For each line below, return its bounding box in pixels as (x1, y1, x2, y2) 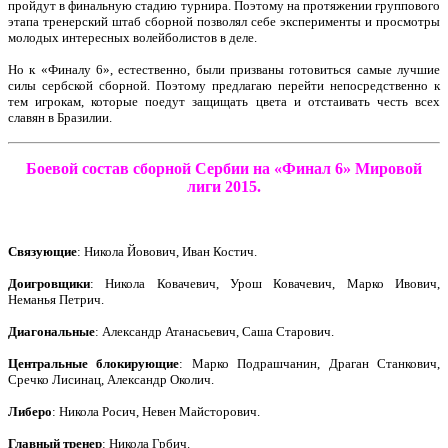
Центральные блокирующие (8, 356, 180, 371)
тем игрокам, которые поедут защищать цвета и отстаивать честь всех (8, 94, 440, 109)
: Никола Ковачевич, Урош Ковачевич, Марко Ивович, (90, 276, 440, 291)
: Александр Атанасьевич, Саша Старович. (95, 324, 334, 339)
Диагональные (8, 324, 95, 339)
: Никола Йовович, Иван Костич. (77, 244, 257, 259)
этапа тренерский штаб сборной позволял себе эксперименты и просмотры (8, 14, 440, 29)
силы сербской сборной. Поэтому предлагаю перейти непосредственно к (8, 78, 440, 93)
